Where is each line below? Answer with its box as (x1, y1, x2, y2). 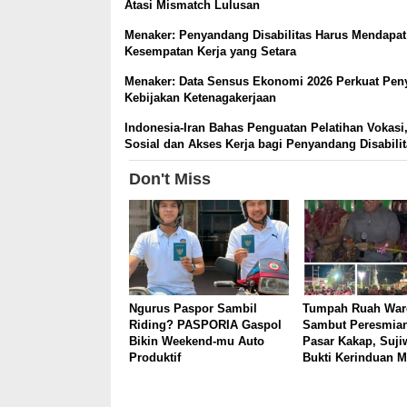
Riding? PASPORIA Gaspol (129, 317, 282, 332)
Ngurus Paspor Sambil (129, 301, 257, 315)
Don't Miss (129, 169, 211, 188)
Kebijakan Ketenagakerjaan (124, 91, 276, 105)
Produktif (129, 350, 181, 364)
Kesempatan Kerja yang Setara (124, 45, 296, 59)
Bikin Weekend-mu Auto (129, 333, 264, 348)
